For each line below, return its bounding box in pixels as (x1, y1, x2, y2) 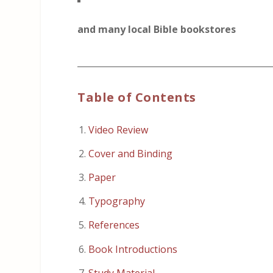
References (88, 218, 140, 232)
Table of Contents (77, 88, 196, 105)
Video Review (88, 122, 149, 136)
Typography (88, 194, 146, 208)
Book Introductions (88, 242, 178, 256)
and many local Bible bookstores (77, 23, 236, 37)
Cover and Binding (88, 146, 173, 160)
